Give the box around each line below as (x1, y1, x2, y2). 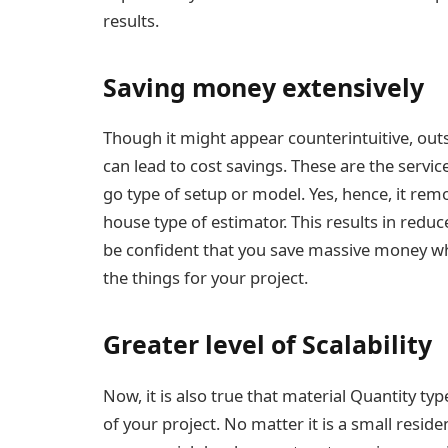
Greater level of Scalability (103, 327, 438, 362)
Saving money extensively (103, 69, 430, 104)
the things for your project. (103, 266, 308, 290)
